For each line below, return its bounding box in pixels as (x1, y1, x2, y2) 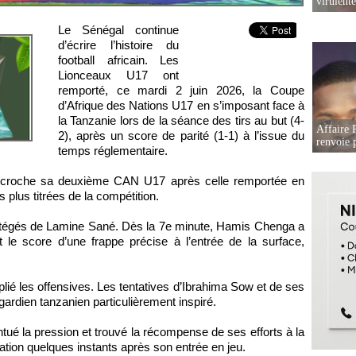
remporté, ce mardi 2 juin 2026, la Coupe (58, 83, 304, 98)
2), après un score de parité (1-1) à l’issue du (58, 129, 304, 143)
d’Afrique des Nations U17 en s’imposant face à (58, 99, 304, 113)
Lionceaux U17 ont (58, 68, 179, 83)
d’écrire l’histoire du (58, 38, 179, 52)
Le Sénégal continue (58, 23, 179, 37)
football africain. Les (58, 53, 179, 68)
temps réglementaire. (58, 144, 168, 158)
